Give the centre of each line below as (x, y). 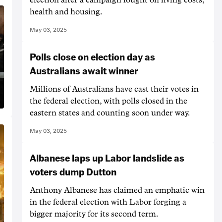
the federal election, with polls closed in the (109, 101)
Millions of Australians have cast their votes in (114, 89)
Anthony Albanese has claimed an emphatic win (117, 190)
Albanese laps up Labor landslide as (107, 157)
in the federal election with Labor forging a (108, 202)
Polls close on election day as (92, 56)
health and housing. (66, 12)
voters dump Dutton (73, 171)
